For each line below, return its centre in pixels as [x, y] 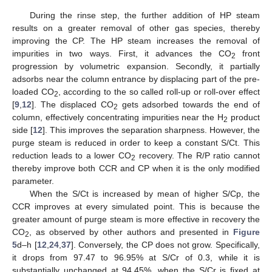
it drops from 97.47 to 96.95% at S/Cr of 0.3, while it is [136, 258]
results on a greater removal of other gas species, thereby [136, 28]
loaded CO [33, 92]
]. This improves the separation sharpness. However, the [151, 130]
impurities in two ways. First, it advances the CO [122, 54]
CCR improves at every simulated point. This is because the [136, 207]
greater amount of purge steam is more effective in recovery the [136, 219]
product [244, 117]
